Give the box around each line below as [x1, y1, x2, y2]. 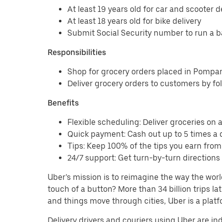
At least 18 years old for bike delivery [67, 16, 201, 26]
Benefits [48, 98, 79, 108]
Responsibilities [48, 48, 106, 57]
